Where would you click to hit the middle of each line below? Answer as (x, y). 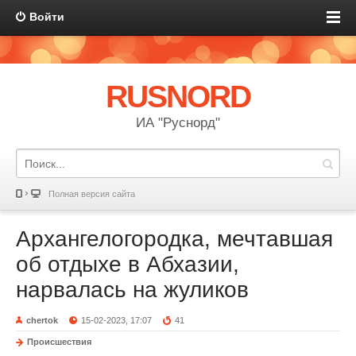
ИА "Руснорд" (178, 123)
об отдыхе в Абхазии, (128, 264)
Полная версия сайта (92, 194)
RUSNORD (178, 97)
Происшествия (59, 342)
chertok (42, 320)
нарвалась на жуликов (132, 290)
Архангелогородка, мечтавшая (174, 239)
